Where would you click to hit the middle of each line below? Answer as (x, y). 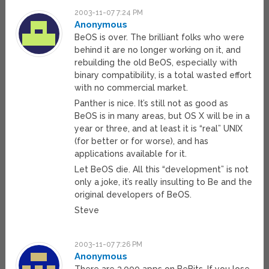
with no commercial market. (131, 88)
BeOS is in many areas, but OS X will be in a (162, 116)
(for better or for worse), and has (142, 141)
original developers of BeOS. (133, 195)
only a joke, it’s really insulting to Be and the (164, 182)
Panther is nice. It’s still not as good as (152, 104)
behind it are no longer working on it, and (158, 50)
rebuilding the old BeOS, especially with (156, 63)
